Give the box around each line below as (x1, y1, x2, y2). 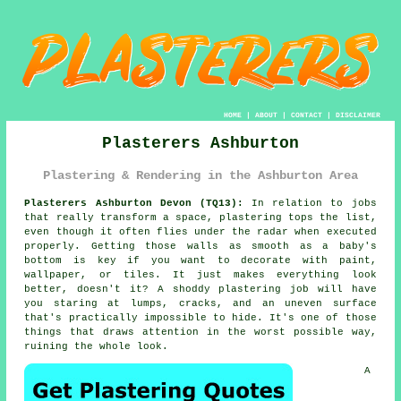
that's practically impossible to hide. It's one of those (24, 311, 377, 323)
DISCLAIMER (335, 110, 380, 119)
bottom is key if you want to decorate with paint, (24, 254, 377, 266)
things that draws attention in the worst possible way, (24, 326, 377, 337)
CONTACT (290, 110, 322, 119)
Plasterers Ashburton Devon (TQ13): (24, 197, 243, 209)
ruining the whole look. (24, 340, 169, 352)
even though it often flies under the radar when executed (24, 226, 377, 237)
